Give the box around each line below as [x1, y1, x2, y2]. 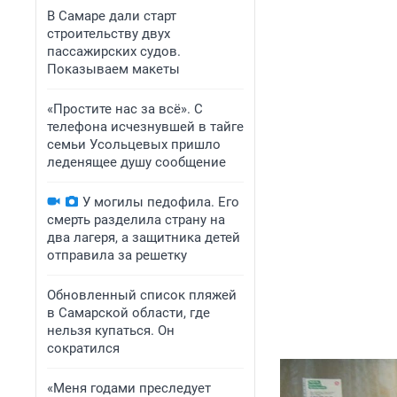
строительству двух [47, 26, 170, 42]
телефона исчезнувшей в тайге [47, 119, 244, 135]
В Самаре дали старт [47, 8, 176, 24]
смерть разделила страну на [47, 212, 225, 228]
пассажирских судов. [47, 43, 181, 59]
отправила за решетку [47, 247, 187, 263]
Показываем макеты [47, 61, 180, 77]
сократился [47, 340, 120, 356]
